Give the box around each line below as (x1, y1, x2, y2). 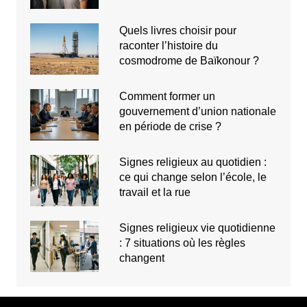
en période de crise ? (119, 120, 221, 132)
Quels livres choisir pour (119, 24, 236, 36)
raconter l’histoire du (119, 39, 218, 51)
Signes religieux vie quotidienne (119, 221, 275, 234)
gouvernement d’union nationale (119, 105, 276, 117)
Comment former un (119, 90, 215, 102)
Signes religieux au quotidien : (119, 156, 267, 168)
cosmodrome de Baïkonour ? (119, 54, 259, 66)
